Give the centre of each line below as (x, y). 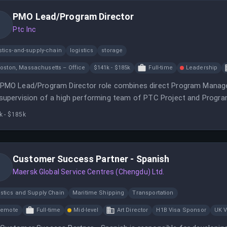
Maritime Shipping (98, 193)
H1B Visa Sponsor (181, 210)
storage (112, 50)
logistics (82, 50)
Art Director (133, 210)
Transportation (153, 193)
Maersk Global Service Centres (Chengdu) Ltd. (89, 172)
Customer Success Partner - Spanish (91, 159)
